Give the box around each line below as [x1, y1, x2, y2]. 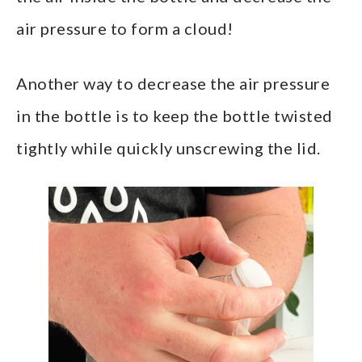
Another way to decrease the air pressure [16, 74, 330, 94]
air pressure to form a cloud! [16, 19, 234, 39]
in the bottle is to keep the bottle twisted [16, 106, 333, 126]
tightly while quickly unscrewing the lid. [16, 138, 321, 158]
